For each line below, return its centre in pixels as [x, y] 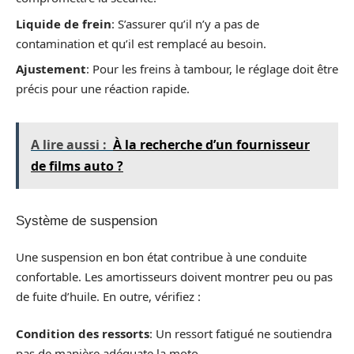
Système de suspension [87, 221]
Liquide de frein [64, 23]
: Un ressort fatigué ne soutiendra [241, 334]
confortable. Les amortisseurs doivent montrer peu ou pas [174, 276]
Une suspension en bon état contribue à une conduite [161, 256]
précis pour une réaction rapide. [103, 89]
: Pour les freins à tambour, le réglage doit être [212, 69]
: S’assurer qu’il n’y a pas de [185, 23]
